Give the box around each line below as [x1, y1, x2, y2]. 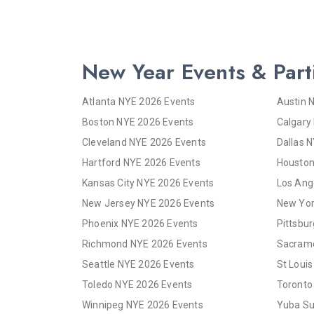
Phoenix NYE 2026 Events [82, 218, 198, 230]
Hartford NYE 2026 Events [82, 157, 200, 169]
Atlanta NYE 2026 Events [82, 96, 196, 108]
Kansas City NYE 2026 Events [82, 177, 214, 189]
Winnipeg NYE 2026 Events [82, 299, 203, 311]
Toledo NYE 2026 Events [82, 279, 193, 291]
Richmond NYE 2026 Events [82, 238, 207, 250]
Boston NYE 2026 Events [82, 116, 194, 128]
